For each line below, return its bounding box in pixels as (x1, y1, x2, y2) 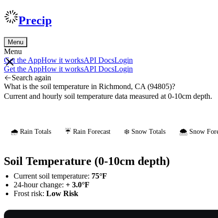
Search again (12, 73, 51, 82)
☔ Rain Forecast (65, 127, 110, 135)
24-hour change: (14, 180, 66, 189)
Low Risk (46, 189, 78, 198)
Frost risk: (14, 189, 46, 198)
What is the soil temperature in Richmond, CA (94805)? (4, 82, 175, 91)
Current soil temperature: (14, 171, 91, 180)
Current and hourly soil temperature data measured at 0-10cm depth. (4, 91, 212, 100)
